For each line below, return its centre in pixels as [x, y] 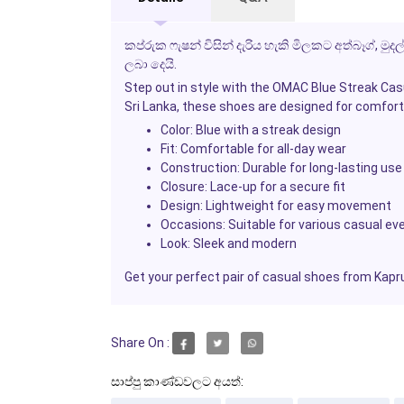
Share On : [140, 343]
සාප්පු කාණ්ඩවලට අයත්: [177, 381]
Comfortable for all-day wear [262, 148]
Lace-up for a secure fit [276, 186]
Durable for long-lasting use [321, 167]
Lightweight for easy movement [297, 205]
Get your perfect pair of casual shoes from [249, 276]
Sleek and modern [243, 243]
